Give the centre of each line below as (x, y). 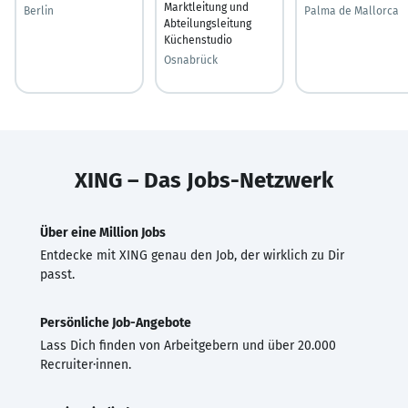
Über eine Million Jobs (103, 232)
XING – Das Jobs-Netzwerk (204, 180)
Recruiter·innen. (86, 364)
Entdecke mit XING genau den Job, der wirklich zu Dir (192, 255)
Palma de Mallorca (352, 10)
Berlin (39, 10)
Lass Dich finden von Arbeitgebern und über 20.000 (188, 345)
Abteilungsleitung (208, 23)
